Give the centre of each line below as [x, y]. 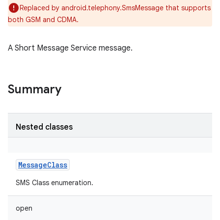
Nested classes [44, 127]
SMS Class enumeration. [55, 183]
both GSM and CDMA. [43, 20]
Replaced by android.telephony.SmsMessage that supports [115, 8]
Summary [35, 89]
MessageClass [43, 165]
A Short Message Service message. [70, 48]
